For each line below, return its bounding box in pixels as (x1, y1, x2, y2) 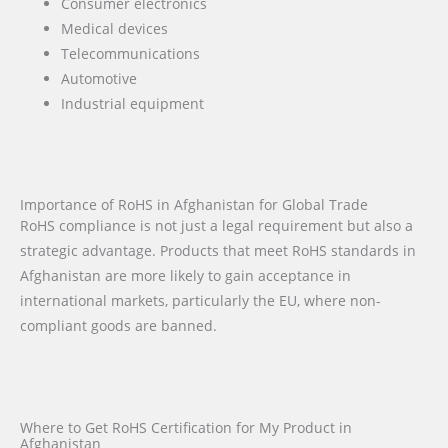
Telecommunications (61, 44, 201, 64)
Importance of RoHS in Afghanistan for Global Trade (20, 194, 368, 214)
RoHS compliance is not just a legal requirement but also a (20, 215, 413, 235)
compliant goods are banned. (20, 315, 217, 335)
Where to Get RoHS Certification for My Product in (20, 417, 352, 437)
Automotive (61, 69, 138, 89)
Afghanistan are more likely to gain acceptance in (20, 265, 351, 285)
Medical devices (61, 19, 169, 39)
